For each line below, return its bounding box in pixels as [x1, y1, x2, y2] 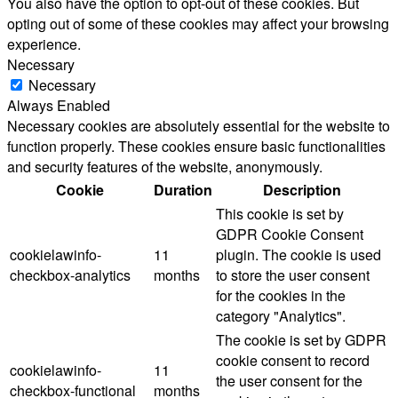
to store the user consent [216, 264, 370, 285]
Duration [154, 179, 212, 200]
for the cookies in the [216, 284, 346, 306]
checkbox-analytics [10, 264, 131, 285]
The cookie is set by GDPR [216, 329, 386, 350]
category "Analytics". [216, 305, 346, 326]
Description [263, 179, 341, 200]
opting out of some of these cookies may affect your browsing [7, 12, 389, 34]
